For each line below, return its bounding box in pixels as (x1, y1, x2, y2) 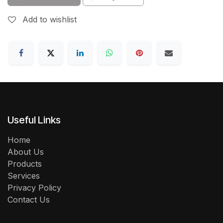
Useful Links (7, 114, 61, 126)
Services (7, 171, 40, 181)
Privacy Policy (7, 183, 61, 193)
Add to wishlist (22, 14, 77, 25)
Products (7, 159, 42, 169)
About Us (7, 147, 44, 157)
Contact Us (7, 195, 50, 205)
